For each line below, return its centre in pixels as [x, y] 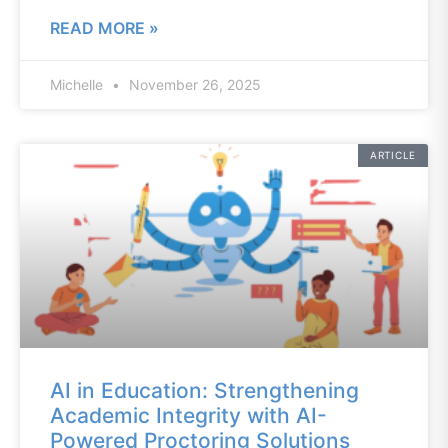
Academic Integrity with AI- [188, 415]
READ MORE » [104, 28]
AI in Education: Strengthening [204, 390]
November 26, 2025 [193, 84]
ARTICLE [393, 155]
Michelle [78, 84]
